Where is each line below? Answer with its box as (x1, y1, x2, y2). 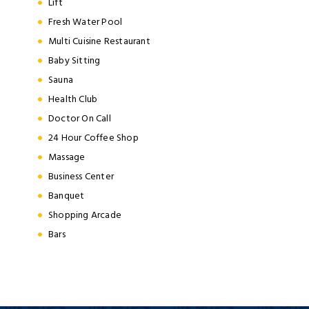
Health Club (48, 90, 98, 107)
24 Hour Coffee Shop (48, 129, 139, 146)
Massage (48, 148, 86, 165)
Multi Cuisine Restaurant (48, 32, 150, 49)
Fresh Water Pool (48, 13, 123, 30)
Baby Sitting (48, 52, 101, 68)
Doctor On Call (48, 110, 111, 126)
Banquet (48, 187, 85, 203)
